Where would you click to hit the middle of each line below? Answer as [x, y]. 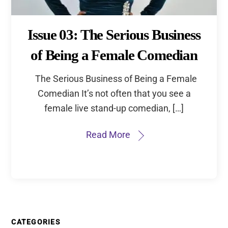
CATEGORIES [36, 222]
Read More [108, 135]
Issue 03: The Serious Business [114, 35]
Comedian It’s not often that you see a [114, 93]
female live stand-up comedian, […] [114, 108]
